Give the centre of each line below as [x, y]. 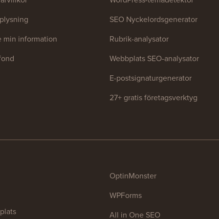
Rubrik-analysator [139, 39]
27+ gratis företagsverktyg [153, 97]
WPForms [126, 195]
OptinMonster [133, 175]
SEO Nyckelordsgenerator [153, 19]
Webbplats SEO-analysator [154, 58]
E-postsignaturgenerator [151, 78]
